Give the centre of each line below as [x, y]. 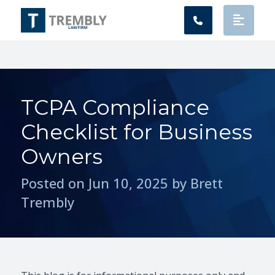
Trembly [48, 202]
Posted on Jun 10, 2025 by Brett [122, 183]
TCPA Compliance [115, 107]
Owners [62, 156]
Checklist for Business [137, 132]
